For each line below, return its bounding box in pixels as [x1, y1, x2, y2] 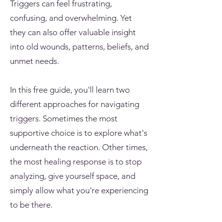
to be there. [10, 200, 53, 210]
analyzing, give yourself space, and [10, 171, 135, 181]
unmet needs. [10, 56, 59, 66]
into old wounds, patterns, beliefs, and [10, 42, 149, 52]
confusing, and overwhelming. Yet [10, 13, 132, 23]
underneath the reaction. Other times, [10, 142, 148, 152]
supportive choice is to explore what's [10, 128, 147, 138]
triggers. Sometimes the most [10, 113, 117, 123]
